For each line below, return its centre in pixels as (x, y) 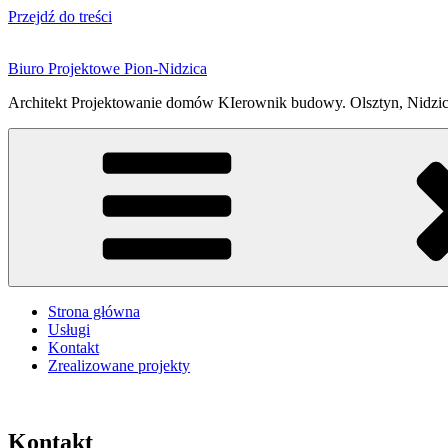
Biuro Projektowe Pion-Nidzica (107, 68)
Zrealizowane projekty (119, 365)
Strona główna (94, 311)
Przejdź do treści (60, 16)
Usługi (69, 329)
